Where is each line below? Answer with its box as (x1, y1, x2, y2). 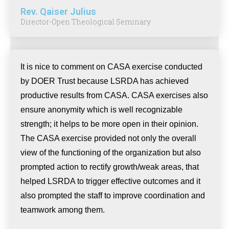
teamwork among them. (20, 205, 105, 214)
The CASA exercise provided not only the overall (20, 134, 196, 143)
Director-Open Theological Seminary (20, 17, 151, 27)
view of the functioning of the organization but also (20, 148, 201, 157)
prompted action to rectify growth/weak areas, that (20, 163, 199, 171)
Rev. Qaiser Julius (20, 6, 96, 17)
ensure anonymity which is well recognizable (20, 105, 182, 114)
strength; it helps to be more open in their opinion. (20, 120, 198, 128)
